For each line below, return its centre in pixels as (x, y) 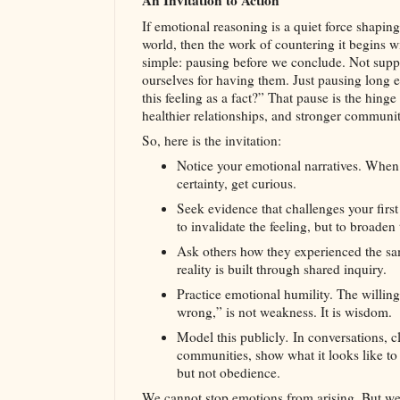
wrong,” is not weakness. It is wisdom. (284, 312)
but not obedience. (228, 373)
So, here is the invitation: (212, 141)
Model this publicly (231, 337)
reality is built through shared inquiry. (281, 269)
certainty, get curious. (236, 183)
